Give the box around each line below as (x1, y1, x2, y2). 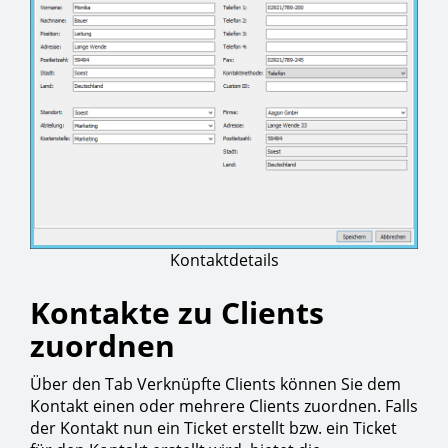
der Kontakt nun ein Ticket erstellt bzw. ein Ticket (30, 417, 397, 440)
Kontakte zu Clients (30, 292, 324, 334)
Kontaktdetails (169, 249, 279, 272)
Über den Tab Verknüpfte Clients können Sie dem (30, 373, 401, 396)
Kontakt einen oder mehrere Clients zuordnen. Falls (30, 395, 418, 418)
